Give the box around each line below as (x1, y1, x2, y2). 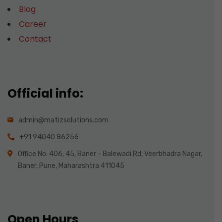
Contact (19, 33, 52, 45)
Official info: (7, 85, 83, 102)
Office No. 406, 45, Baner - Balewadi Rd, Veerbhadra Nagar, (18, 149, 202, 158)
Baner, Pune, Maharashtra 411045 (18, 161, 124, 170)
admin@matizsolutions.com (18, 115, 109, 124)
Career (19, 18, 47, 30)
